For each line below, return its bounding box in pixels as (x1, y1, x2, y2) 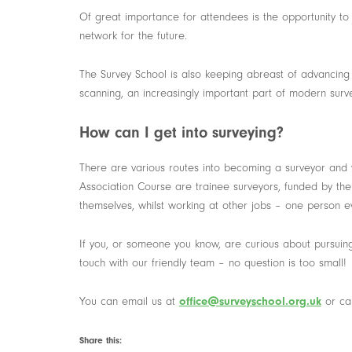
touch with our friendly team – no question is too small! (79, 256, 346, 269)
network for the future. (79, 29, 187, 42)
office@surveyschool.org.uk (178, 295, 321, 308)
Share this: (79, 335, 122, 346)
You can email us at (79, 295, 179, 308)
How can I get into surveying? (79, 123, 284, 141)
